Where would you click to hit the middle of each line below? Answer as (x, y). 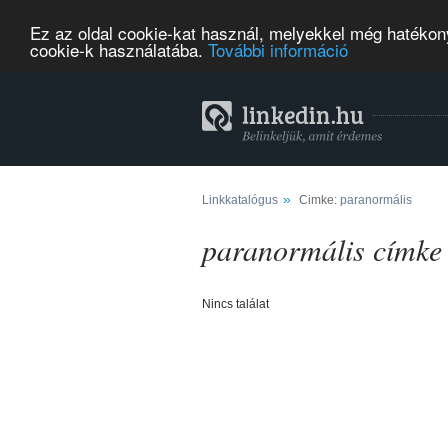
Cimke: (318, 200)
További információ (278, 49)
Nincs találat (235, 304)
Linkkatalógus (240, 200)
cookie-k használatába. (119, 49)
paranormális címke (322, 249)
